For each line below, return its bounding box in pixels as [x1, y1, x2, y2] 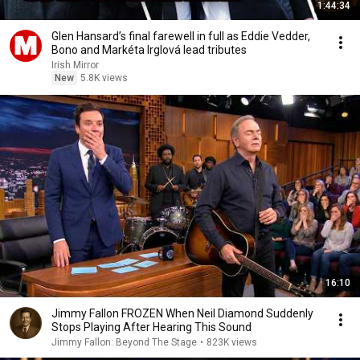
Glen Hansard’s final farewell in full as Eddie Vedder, [51, 30, 310, 43]
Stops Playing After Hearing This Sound [51, 321, 252, 333]
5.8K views [80, 72, 128, 84]
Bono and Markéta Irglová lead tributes [51, 43, 247, 56]
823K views [207, 337, 257, 348]
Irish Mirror [51, 59, 99, 71]
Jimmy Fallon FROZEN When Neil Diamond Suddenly [51, 307, 313, 320]
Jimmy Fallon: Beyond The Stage [51, 337, 197, 348]
